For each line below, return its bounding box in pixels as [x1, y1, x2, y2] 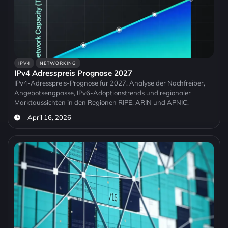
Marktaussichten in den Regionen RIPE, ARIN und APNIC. [14, 98, 189, 107]
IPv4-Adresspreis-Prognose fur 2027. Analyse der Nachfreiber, [14, 79, 205, 88]
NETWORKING [39, 60, 76, 66]
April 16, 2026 [27, 113, 71, 122]
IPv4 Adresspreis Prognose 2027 [14, 68, 132, 78]
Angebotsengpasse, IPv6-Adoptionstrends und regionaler [14, 89, 191, 97]
